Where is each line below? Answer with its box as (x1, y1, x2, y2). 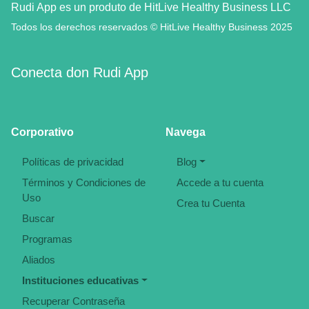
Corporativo (11, 126, 74, 139)
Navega (166, 126, 206, 139)
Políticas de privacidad (22, 156, 123, 168)
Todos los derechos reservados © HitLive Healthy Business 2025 (11, 21, 292, 33)
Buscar (22, 212, 54, 225)
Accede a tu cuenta (177, 177, 263, 189)
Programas (22, 233, 72, 246)
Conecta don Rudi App (11, 65, 148, 81)
